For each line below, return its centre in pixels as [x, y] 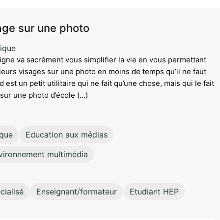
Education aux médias [67, 135]
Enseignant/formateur [77, 192]
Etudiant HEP [154, 192]
